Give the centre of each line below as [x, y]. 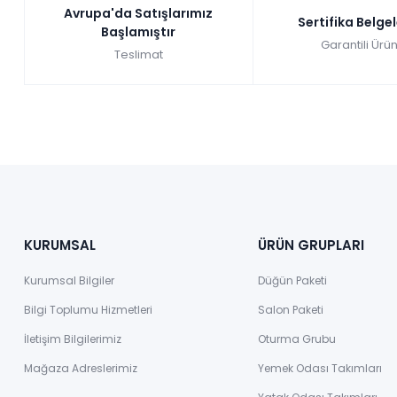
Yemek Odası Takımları [320, 369]
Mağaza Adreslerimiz [81, 369]
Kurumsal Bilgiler [69, 281]
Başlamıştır [139, 31]
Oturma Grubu [297, 339]
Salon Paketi [291, 310]
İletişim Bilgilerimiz [73, 339]
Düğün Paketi [292, 281]
